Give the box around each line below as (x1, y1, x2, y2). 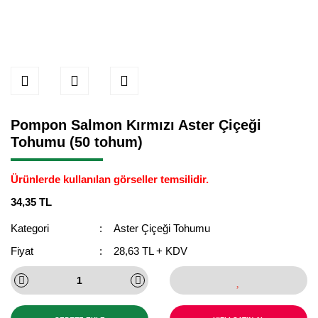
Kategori (11, 222, 49, 234)
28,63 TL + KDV (114, 245, 188, 257)
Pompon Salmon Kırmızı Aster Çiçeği (11, 117, 261, 133)
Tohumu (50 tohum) (11, 134, 143, 150)
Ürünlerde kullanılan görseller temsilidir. (11, 173, 209, 185)
